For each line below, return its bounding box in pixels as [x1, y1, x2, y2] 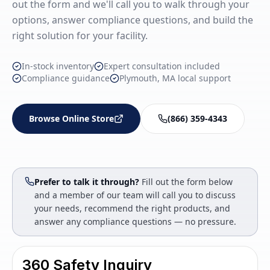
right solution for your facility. [12, 29, 148, 42]
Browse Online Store [29, 113, 114, 124]
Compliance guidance [22, 72, 110, 84]
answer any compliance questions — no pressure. [34, 216, 236, 227]
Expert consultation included [104, 60, 220, 72]
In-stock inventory [22, 60, 94, 72]
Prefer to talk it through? [34, 176, 139, 187]
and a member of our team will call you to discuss [34, 189, 236, 201]
